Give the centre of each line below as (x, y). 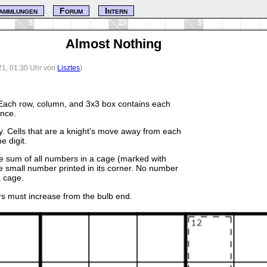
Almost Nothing (113, 44)
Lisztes (69, 68)
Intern (117, 11)
